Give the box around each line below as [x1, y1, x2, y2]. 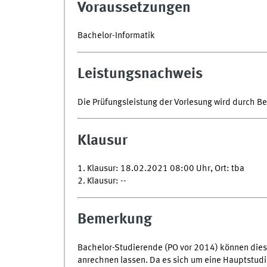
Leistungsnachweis [77, 67, 203, 82]
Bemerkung [77, 212, 152, 228]
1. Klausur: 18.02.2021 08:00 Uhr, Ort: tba [77, 164, 244, 174]
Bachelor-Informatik [77, 31, 155, 41]
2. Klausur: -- [77, 176, 126, 187]
